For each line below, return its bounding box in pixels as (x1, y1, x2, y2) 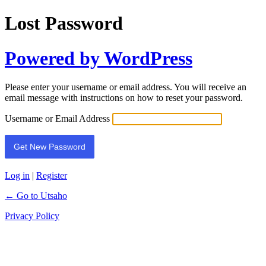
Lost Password (5, 12, 123, 34)
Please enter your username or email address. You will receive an (5, 82, 246, 93)
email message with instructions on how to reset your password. (5, 93, 243, 103)
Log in (5, 170, 30, 181)
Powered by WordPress (5, 47, 192, 69)
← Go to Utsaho (5, 191, 67, 201)
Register (36, 170, 67, 181)
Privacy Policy (5, 211, 59, 221)
